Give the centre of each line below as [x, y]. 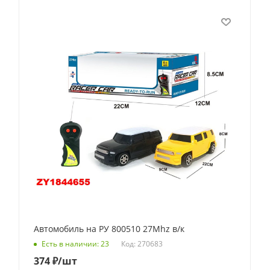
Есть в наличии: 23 [75, 244]
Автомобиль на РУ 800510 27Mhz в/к [109, 229]
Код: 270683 [142, 243]
